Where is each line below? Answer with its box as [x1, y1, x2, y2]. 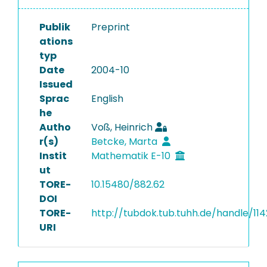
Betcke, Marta [91, 135, 160, 148]
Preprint [91, 20, 130, 34]
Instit [39, 149, 67, 163]
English [91, 92, 123, 105]
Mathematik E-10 [91, 149, 173, 163]
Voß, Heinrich [91, 120, 153, 134]
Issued [39, 77, 73, 91]
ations [39, 35, 73, 48]
